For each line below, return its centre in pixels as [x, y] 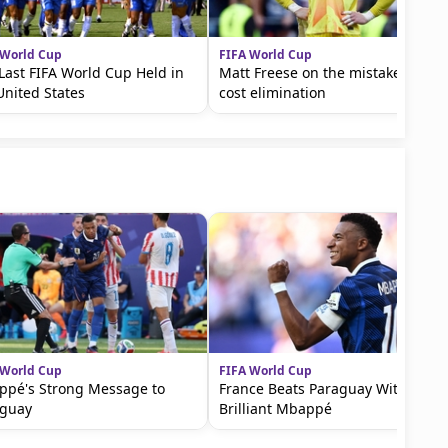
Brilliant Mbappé [275, 408]
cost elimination [272, 92]
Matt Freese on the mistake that [325, 72]
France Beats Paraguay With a [319, 388]
